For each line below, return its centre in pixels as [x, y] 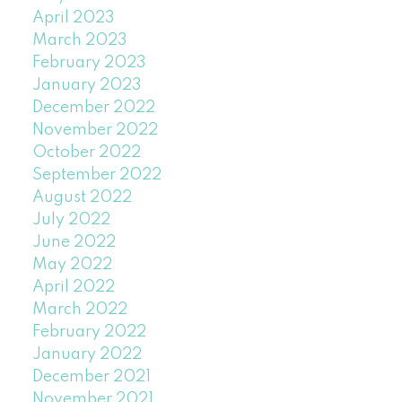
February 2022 [89, 332]
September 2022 [96, 175]
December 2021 [91, 376]
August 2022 [82, 197]
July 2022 [71, 219]
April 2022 [73, 287]
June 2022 [74, 242]
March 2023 [79, 40]
